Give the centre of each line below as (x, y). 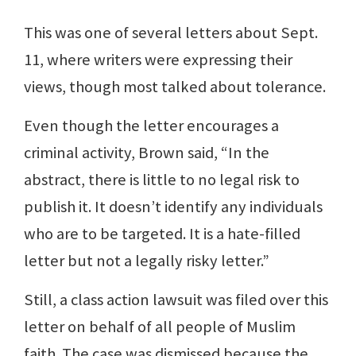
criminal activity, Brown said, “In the (147, 153)
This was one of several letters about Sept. (171, 33)
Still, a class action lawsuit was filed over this (176, 300)
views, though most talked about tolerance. (175, 87)
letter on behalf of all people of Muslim (160, 327)
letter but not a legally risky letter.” (147, 261)
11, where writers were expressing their (158, 60)
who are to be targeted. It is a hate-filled (162, 234)
